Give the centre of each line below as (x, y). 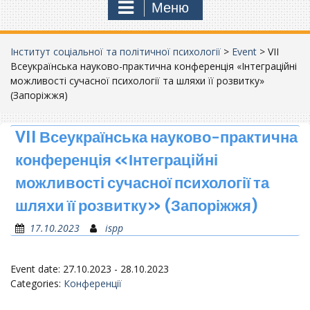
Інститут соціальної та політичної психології (116, 51)
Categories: (37, 283)
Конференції (93, 283)
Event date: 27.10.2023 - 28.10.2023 (90, 268)
